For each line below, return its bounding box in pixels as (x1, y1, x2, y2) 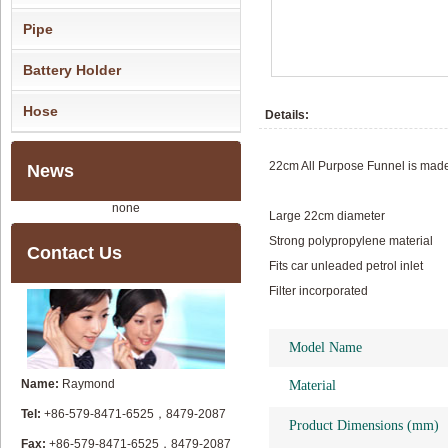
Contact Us (27, 243, 122, 263)
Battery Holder (23, 62, 121, 78)
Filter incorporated (269, 284, 368, 298)
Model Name (289, 340, 362, 355)
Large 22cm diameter (269, 209, 385, 223)
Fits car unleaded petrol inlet (269, 259, 423, 273)
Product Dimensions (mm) (289, 418, 439, 433)
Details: (265, 108, 309, 122)
